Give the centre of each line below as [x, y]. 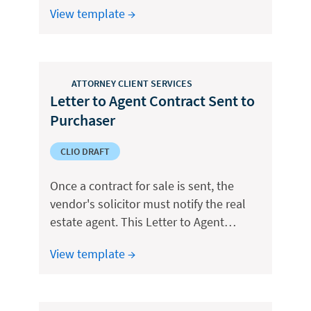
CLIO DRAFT [85, 151]
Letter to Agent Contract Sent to [152, 101]
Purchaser [83, 120]
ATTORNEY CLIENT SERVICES [132, 83]
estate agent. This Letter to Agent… [143, 222]
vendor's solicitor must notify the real [148, 204]
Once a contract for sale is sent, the [142, 186]
